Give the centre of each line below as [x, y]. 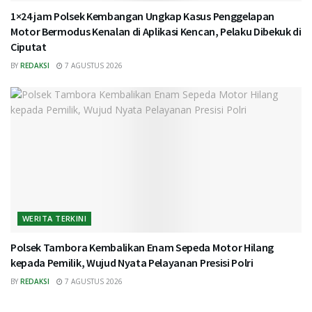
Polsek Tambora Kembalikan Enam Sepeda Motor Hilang [142, 248]
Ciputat [29, 47]
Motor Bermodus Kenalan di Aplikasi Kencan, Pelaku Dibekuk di [156, 32]
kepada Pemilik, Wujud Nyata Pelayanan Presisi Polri [132, 263]
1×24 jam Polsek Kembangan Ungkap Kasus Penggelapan [142, 16]
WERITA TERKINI [55, 219]
